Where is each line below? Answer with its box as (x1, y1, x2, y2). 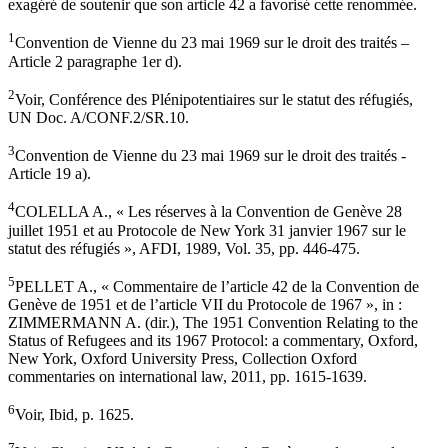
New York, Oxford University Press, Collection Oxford (8, 349, 357, 367)
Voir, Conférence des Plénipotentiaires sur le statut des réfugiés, (15, 90, 413, 108)
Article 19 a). (8, 165, 91, 183)
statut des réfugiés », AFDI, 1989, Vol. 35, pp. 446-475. (8, 239, 360, 257)
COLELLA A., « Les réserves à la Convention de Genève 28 (15, 203, 402, 221)
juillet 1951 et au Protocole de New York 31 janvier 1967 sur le (8, 221, 406, 239)
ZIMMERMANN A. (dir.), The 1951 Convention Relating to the (8, 313, 418, 331)
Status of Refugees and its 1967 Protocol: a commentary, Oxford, (8, 331, 418, 349)
